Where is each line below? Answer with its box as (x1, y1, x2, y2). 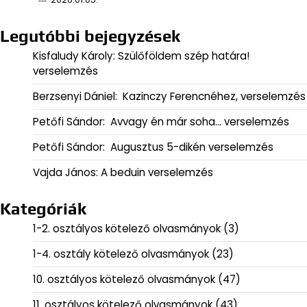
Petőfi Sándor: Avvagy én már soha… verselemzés (33, 114, 289, 130)
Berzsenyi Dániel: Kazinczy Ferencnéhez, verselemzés (33, 89, 306, 104)
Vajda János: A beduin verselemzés (33, 165, 213, 180)
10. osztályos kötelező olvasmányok (33, 272, 215, 287)
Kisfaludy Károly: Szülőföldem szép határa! (33, 49, 249, 64)
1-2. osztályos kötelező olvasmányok (33, 221, 221, 236)
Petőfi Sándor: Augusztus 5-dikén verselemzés (33, 140, 273, 155)
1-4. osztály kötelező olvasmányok (33, 247, 209, 262)
